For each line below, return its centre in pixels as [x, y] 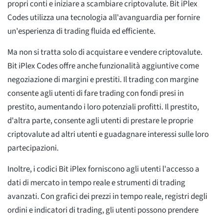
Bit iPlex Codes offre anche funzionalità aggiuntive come [103, 66]
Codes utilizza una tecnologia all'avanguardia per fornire [104, 18]
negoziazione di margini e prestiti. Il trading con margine [103, 80]
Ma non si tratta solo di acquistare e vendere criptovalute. [105, 53]
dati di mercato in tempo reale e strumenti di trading [96, 183]
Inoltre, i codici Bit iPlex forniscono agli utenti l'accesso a [103, 169]
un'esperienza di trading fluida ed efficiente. [81, 32]
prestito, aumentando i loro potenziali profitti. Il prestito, [103, 107]
